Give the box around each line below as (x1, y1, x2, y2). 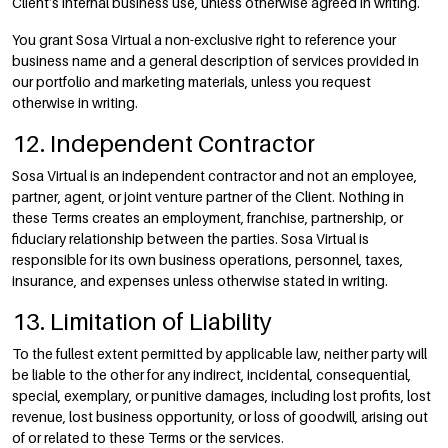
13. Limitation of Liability (12, 307, 272, 335)
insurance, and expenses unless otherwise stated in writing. (12, 272, 388, 289)
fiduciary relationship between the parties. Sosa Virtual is (12, 230, 369, 247)
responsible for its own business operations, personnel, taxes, (12, 251, 403, 268)
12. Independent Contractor (12, 129, 315, 157)
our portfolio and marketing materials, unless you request (12, 73, 371, 90)
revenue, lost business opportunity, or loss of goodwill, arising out (12, 408, 428, 425)
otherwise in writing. (12, 94, 138, 111)
